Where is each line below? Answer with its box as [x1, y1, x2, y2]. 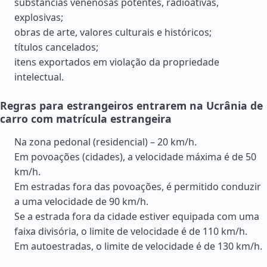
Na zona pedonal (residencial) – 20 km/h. [14, 135, 197, 148]
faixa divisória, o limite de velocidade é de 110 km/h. [14, 225, 247, 238]
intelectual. [14, 70, 64, 83]
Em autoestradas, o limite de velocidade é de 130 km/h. [14, 240, 262, 253]
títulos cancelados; [14, 41, 98, 54]
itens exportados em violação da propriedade [14, 55, 219, 69]
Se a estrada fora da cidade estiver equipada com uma [14, 210, 259, 223]
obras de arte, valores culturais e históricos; [14, 26, 212, 39]
